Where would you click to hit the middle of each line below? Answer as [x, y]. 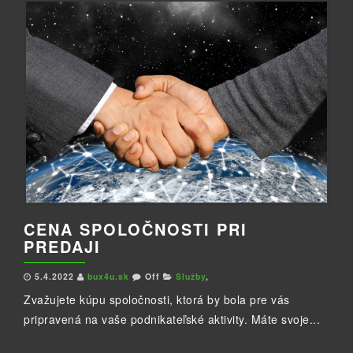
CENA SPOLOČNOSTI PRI [136, 229]
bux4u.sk [110, 277]
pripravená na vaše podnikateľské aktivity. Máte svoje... [172, 320]
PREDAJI [62, 247]
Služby [191, 277]
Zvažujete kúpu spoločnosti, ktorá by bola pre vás [157, 300]
